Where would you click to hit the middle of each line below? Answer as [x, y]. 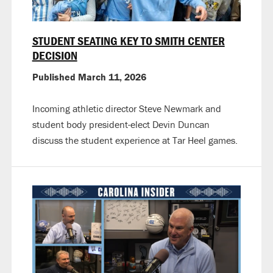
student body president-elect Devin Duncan [121, 125]
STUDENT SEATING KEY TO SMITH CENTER [128, 41]
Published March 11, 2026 [89, 77]
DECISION [55, 55]
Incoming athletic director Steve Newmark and [126, 109]
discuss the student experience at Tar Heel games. [135, 140]
